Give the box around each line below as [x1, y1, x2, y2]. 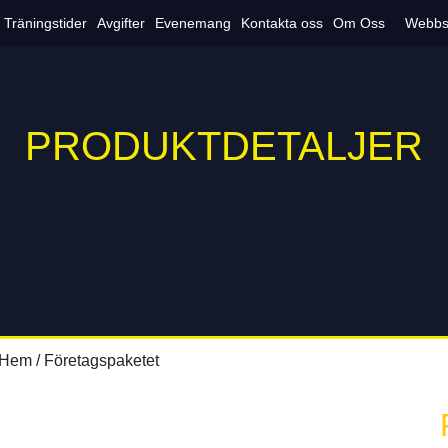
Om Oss [333, 15, 386, 31]
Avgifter [97, 15, 146, 31]
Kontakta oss [241, 15, 324, 31]
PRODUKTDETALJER [25, 124, 423, 168]
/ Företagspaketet [32, 352, 160, 369]
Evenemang [155, 15, 232, 31]
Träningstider [4, 15, 88, 31]
